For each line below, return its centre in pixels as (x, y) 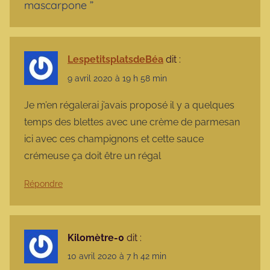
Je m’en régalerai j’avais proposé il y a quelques (129, 105)
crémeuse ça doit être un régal (93, 155)
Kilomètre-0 (96, 237)
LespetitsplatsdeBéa (115, 60)
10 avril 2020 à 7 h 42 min (117, 256)
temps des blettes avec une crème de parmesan (132, 122)
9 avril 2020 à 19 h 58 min (117, 78)
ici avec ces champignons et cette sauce (114, 139)
